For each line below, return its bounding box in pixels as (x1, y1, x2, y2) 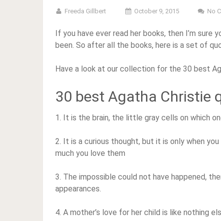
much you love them (55, 148, 125, 158)
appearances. (55, 184, 101, 193)
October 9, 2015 (134, 7, 179, 15)
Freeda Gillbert (65, 7, 106, 15)
